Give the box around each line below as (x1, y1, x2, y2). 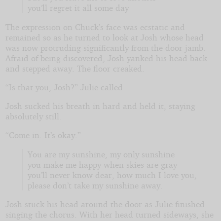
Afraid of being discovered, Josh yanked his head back (5, 52, 207, 63)
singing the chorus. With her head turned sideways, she (5, 209, 214, 220)
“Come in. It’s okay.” (5, 130, 81, 141)
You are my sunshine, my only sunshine (27, 148, 175, 159)
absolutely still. (5, 111, 62, 122)
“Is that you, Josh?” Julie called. (5, 81, 125, 92)
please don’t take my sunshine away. (27, 180, 163, 190)
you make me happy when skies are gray (27, 159, 177, 170)
